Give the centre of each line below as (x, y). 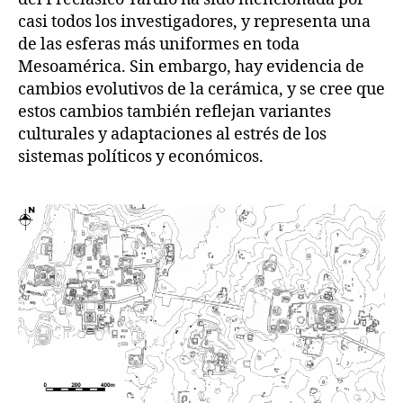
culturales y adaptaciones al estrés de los (172, 135)
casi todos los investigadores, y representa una (194, 22)
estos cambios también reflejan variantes (175, 112)
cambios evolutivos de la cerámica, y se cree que (201, 90)
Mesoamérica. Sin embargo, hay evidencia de (191, 67)
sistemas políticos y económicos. (141, 157)
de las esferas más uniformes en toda (159, 45)
